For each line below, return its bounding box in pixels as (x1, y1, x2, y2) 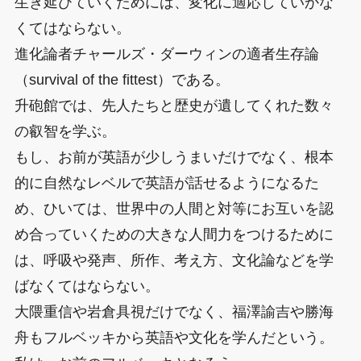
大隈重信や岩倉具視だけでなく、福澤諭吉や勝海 (14, 303, 334, 320)
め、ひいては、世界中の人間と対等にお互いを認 (14, 200, 334, 217)
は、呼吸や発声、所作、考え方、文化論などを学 (14, 251, 334, 268)
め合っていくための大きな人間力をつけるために (14, 226, 334, 243)
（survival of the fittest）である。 (14, 71, 230, 88)
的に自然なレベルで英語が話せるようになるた (14, 174, 319, 191)
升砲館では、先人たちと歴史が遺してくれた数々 (14, 97, 334, 114)
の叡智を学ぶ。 (14, 122, 116, 139)
